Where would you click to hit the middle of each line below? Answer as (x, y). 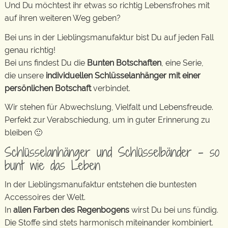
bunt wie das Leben (52, 165)
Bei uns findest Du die (46, 63)
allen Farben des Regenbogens (72, 210)
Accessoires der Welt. (45, 197)
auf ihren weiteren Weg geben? (63, 18)
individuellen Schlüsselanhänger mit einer (123, 75)
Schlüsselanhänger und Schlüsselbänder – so (112, 152)
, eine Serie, (182, 63)
